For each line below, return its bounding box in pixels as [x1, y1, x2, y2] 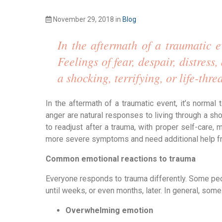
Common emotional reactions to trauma [46, 154, 196, 164]
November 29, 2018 [52, 15, 116, 23]
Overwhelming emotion [65, 206, 153, 215]
